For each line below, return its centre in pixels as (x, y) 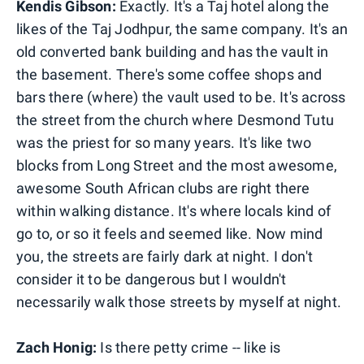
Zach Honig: (57, 347)
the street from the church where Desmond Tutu (175, 119)
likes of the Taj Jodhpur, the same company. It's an (182, 28)
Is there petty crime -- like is (189, 347)
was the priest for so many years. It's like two (164, 142)
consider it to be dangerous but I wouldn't (152, 279)
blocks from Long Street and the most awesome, (177, 165)
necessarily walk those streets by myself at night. (179, 301)
